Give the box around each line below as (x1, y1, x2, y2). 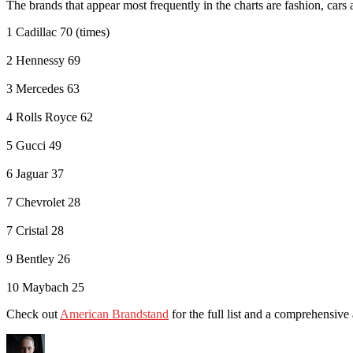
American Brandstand (60, 307, 169, 321)
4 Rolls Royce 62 (6, 110, 93, 124)
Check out (6, 307, 60, 321)
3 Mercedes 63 (6, 81, 80, 95)
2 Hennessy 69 (6, 53, 80, 67)
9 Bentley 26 (6, 251, 70, 266)
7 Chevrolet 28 (6, 195, 80, 209)
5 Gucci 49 (6, 138, 61, 152)
